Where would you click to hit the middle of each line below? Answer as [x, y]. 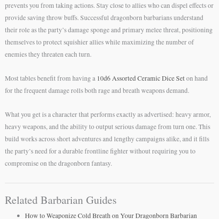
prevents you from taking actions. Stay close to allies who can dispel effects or [109, 6]
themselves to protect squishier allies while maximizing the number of [99, 42]
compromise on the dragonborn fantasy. [58, 164]
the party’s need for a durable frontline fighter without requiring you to [100, 151]
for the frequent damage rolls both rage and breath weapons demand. [97, 91]
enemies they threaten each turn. [48, 55]
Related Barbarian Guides [61, 200]
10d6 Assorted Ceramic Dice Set [141, 78]
